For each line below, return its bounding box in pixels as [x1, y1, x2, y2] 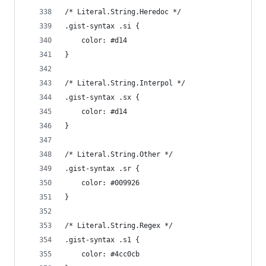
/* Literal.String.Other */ [65, 150, 173, 159]
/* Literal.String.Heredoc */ [65, 8, 181, 16]
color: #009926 [81, 179, 140, 187]
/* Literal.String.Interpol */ [65, 79, 185, 87]
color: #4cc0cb [81, 250, 140, 258]
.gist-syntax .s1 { [65, 236, 140, 244]
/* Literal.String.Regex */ [65, 221, 173, 230]
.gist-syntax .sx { [65, 93, 140, 102]
